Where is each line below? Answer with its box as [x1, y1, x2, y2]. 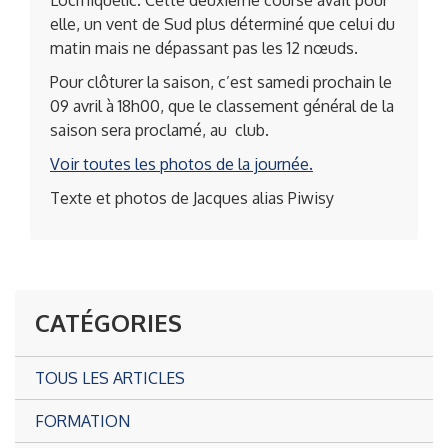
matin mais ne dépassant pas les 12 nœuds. [50, 38, 358, 58]
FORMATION [35, 411, 130, 431]
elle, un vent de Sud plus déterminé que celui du [50, 14, 395, 34]
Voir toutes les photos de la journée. [50, 154, 313, 174]
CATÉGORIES [35, 307, 182, 338]
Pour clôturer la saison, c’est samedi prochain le [50, 72, 392, 92]
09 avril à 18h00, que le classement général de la [50, 96, 394, 116]
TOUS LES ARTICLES [35, 368, 185, 388]
